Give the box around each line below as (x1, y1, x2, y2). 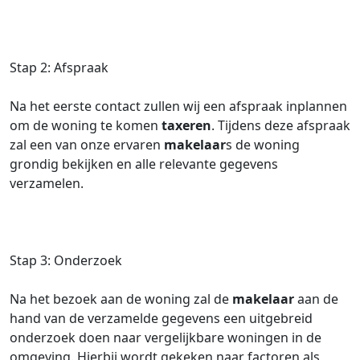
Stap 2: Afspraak (10, 59, 108, 76)
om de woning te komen (10, 117, 162, 134)
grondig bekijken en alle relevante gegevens (10, 155, 278, 173)
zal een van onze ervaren (10, 136, 164, 153)
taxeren (162, 117, 211, 134)
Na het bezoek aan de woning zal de (10, 290, 232, 308)
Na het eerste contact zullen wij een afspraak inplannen (10, 97, 347, 115)
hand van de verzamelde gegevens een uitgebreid (10, 309, 313, 327)
